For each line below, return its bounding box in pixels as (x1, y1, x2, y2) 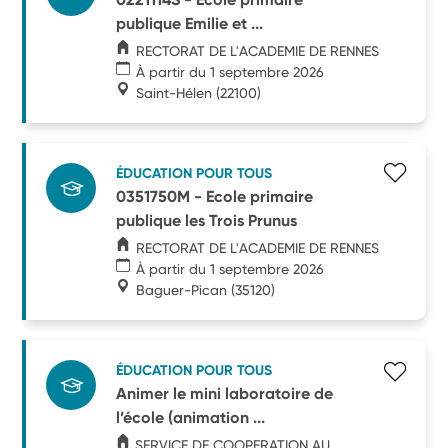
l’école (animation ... (116, 407, 266, 427)
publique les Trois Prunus (116, 210, 298, 230)
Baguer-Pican (136, 281, 228, 298)
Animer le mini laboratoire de (116, 383, 334, 403)
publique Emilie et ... (116, 13, 264, 33)
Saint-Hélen (136, 84, 213, 101)
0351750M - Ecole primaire (116, 186, 314, 206)
